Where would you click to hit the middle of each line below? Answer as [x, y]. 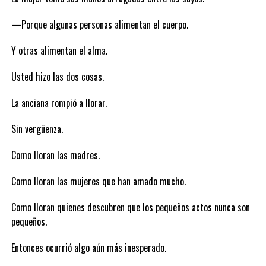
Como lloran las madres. [55, 155]
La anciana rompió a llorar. [59, 103]
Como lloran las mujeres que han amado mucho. [98, 181]
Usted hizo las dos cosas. [57, 77]
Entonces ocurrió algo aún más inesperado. [88, 248]
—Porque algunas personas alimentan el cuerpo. [99, 24]
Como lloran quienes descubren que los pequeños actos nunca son [130, 207]
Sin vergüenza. [37, 129]
